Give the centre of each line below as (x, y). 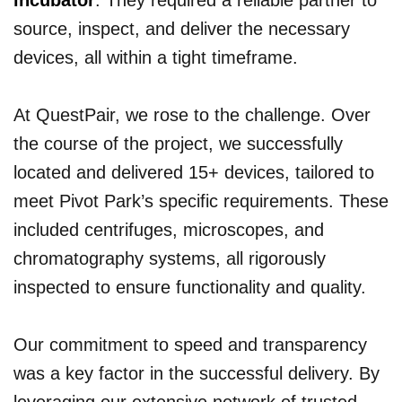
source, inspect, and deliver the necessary (182, 29)
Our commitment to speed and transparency (190, 345)
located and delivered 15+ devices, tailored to (194, 173)
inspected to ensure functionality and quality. (190, 288)
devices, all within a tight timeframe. (156, 58)
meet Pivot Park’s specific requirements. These (201, 201)
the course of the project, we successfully (178, 144)
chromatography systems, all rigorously (170, 259)
